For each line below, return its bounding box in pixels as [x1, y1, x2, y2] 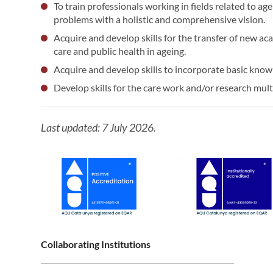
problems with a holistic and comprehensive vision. [53, 13, 265, 25]
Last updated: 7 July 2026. [41, 120, 158, 134]
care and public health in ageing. [53, 44, 186, 57]
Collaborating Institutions [41, 238, 151, 250]
